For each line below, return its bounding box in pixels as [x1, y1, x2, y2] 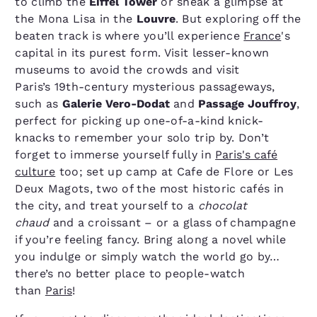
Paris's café [215, 147, 278, 161]
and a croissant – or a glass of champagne [49, 215, 296, 229]
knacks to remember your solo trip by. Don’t [15, 130, 270, 144]
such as [15, 96, 62, 110]
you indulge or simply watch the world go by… [15, 249, 280, 263]
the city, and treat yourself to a [15, 198, 198, 212]
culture [15, 164, 56, 178]
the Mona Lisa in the [15, 11, 137, 25]
